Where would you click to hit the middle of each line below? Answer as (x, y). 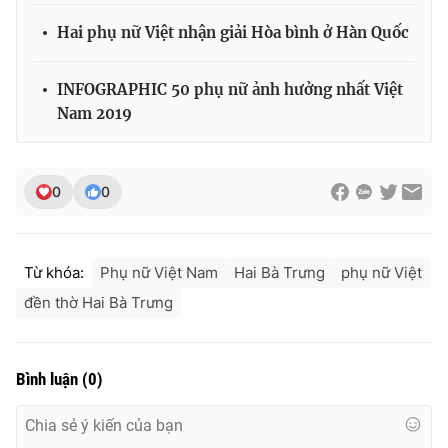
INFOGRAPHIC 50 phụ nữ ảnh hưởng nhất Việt (230, 89)
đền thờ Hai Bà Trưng (98, 302)
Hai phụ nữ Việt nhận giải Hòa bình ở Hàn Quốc (233, 32)
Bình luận (49, 378)
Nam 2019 (94, 113)
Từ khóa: (54, 272)
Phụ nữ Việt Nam (159, 272)
